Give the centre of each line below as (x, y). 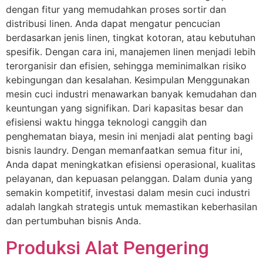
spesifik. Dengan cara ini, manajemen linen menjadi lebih (131, 52)
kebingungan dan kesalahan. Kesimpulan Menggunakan (128, 80)
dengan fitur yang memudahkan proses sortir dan (116, 10)
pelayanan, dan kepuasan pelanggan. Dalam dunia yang (129, 179)
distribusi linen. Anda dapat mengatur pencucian (113, 24)
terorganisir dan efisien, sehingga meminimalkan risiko (126, 66)
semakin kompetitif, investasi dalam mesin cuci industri (128, 193)
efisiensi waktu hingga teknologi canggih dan (106, 122)
